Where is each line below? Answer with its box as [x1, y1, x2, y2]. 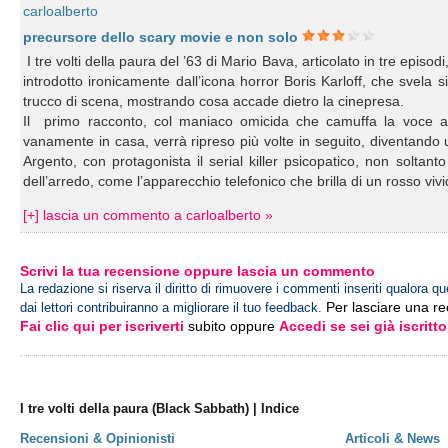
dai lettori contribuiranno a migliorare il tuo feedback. [20, 300, 323, 315]
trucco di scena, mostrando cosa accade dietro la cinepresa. [23, 93, 405, 109]
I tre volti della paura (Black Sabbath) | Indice [20, 401, 300, 416]
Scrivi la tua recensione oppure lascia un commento [20, 263, 376, 279]
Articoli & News [345, 431, 441, 446]
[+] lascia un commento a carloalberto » [23, 207, 274, 223]
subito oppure [184, 318, 280, 334]
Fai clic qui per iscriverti [20, 318, 185, 334]
